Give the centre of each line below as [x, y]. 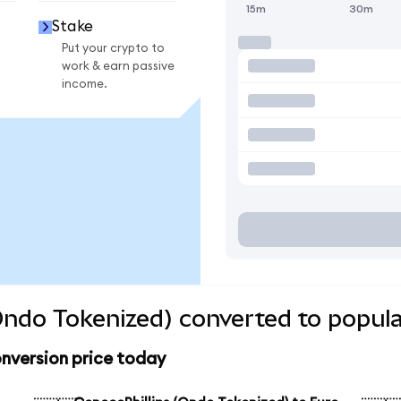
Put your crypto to [113, 48]
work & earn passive [118, 66]
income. [85, 84]
